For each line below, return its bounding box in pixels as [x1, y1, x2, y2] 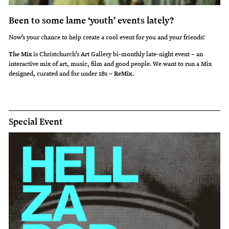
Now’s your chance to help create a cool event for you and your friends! [9, 31, 205, 42]
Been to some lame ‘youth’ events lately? [9, 13, 174, 27]
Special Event [9, 114, 63, 128]
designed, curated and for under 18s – [9, 67, 114, 78]
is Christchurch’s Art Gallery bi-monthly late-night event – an [32, 48, 203, 59]
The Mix [9, 48, 33, 59]
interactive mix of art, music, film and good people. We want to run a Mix [9, 58, 212, 68]
